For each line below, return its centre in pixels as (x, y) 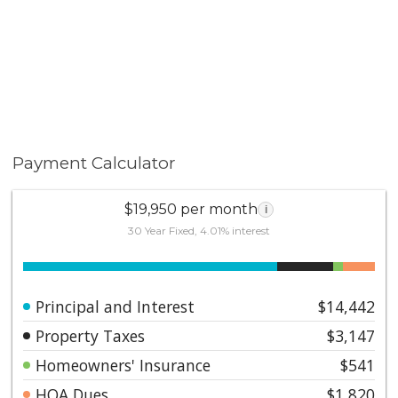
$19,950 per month (191, 209)
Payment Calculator (94, 163)
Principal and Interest (115, 306)
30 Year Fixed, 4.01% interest (199, 230)
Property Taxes (91, 335)
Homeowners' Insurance (123, 365)
